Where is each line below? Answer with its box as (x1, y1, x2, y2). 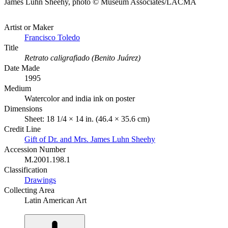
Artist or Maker (4, 22, 53, 32)
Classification (4, 165, 47, 174)
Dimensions (4, 104, 42, 113)
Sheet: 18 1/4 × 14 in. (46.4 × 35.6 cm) (24, 114, 150, 123)
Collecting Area (4, 185, 54, 194)
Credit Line (4, 124, 41, 133)
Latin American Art (24, 195, 87, 205)
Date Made (4, 63, 40, 72)
